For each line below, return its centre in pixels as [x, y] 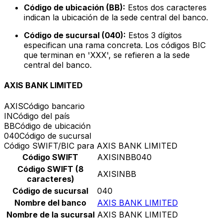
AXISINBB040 [124, 157]
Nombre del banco [50, 202]
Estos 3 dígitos [154, 35]
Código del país [41, 116]
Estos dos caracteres [166, 8]
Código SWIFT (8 [50, 169]
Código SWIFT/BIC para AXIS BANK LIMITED [91, 145]
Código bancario [54, 106]
